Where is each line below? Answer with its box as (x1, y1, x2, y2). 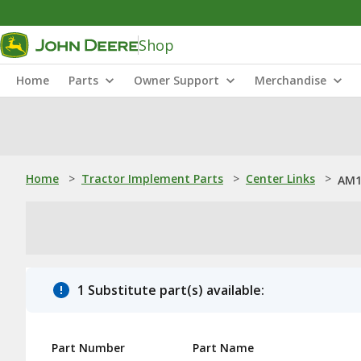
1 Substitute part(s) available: (77, 281, 264, 299)
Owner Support (134, 73, 219, 88)
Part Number (52, 340, 125, 355)
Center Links (246, 171, 315, 186)
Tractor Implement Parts (81, 171, 223, 186)
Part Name (193, 340, 254, 355)
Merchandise (255, 73, 326, 88)
